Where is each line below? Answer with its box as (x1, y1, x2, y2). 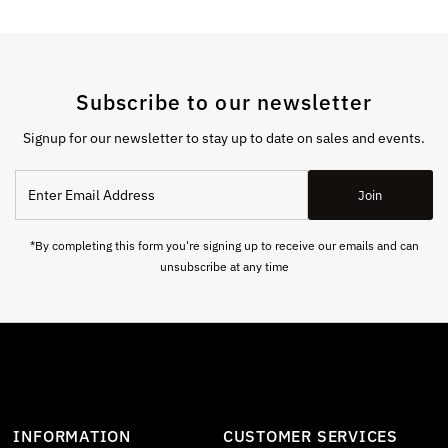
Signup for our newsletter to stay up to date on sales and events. (23, 129, 425, 148)
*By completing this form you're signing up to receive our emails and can (29, 237, 419, 254)
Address (14, 212, 70, 231)
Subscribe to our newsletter (75, 88, 373, 117)
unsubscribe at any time (159, 258, 289, 275)
